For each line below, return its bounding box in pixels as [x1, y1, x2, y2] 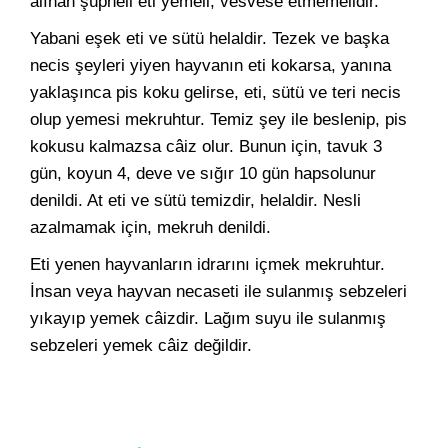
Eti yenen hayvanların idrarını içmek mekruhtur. [30, 255, 385, 274]
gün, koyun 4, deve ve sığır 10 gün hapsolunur [30, 164, 376, 183]
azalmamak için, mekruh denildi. [30, 218, 271, 237]
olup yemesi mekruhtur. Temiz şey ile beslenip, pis [30, 110, 407, 129]
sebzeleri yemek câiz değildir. [30, 336, 252, 355]
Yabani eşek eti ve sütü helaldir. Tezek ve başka [30, 29, 389, 48]
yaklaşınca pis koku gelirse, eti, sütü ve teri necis [30, 83, 401, 102]
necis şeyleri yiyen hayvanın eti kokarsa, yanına [30, 56, 391, 75]
